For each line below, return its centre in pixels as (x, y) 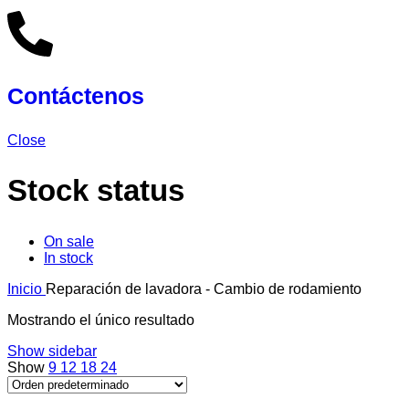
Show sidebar (52, 351)
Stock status (96, 191)
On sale (69, 241)
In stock (68, 257)
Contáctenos (76, 96)
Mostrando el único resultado (101, 320)
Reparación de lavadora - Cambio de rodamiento (204, 288)
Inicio (26, 288)
